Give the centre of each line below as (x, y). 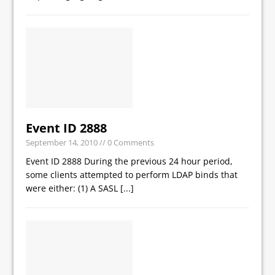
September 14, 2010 (62, 142)
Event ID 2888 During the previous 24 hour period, (130, 161)
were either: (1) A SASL (73, 188)
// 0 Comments (126, 142)
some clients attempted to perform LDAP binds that (132, 174)
